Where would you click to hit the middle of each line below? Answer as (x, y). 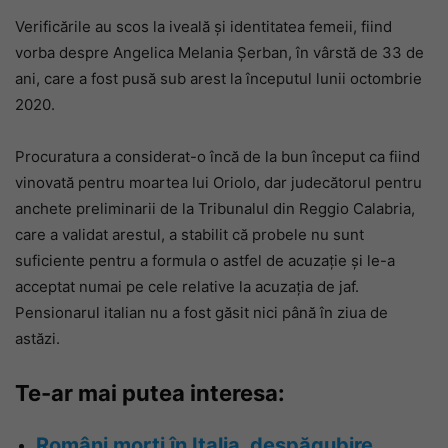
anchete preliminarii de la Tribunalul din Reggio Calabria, (215, 208)
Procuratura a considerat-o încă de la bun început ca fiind (217, 156)
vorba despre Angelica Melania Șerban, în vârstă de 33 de (219, 52)
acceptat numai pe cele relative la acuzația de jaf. (187, 286)
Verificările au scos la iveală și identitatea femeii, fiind (203, 26)
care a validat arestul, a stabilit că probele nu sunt (189, 234)
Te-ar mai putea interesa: (150, 393)
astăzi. (37, 338)
